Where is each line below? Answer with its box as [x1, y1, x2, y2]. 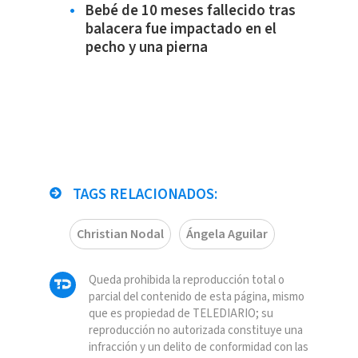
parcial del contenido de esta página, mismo [88, 288, 304, 306]
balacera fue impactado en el [85, 18, 276, 41]
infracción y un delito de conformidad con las [88, 339, 308, 356]
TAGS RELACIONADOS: [69, 184, 217, 206]
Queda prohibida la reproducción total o [88, 272, 284, 289]
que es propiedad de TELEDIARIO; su [88, 305, 273, 323]
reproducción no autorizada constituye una [88, 322, 303, 340]
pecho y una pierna [85, 37, 208, 59]
